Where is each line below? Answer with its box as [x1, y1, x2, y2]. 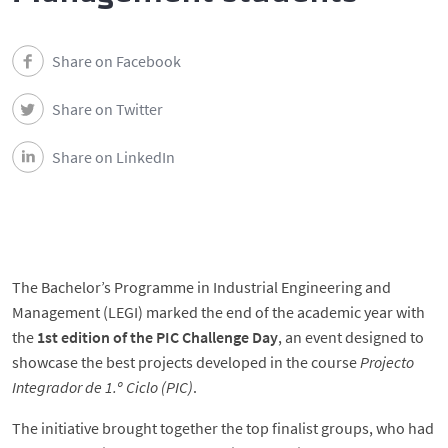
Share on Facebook [52, 51, 181, 71]
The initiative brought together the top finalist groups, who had [12, 418, 434, 438]
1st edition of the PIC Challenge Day [37, 327, 278, 347]
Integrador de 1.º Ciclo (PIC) [12, 377, 193, 397]
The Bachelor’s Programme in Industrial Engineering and [12, 277, 391, 297]
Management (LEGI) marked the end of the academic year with [12, 302, 425, 322]
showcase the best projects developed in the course [12, 352, 360, 372]
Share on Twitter [52, 99, 163, 119]
